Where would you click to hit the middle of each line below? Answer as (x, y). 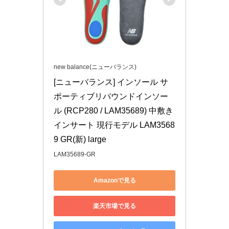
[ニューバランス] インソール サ (111, 82)
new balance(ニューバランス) (95, 67)
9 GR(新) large (80, 140)
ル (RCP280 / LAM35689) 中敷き (113, 111)
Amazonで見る (114, 180)
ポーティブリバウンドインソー (111, 97)
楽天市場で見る (114, 206)
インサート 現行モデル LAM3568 (114, 125)
